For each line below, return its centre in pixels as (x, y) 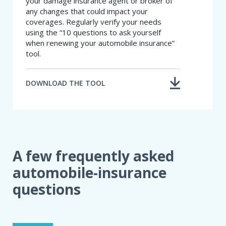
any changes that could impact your (87, 11)
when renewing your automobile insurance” (100, 43)
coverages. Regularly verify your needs (94, 21)
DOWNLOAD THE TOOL (65, 83)
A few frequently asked (93, 156)
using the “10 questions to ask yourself (93, 32)
